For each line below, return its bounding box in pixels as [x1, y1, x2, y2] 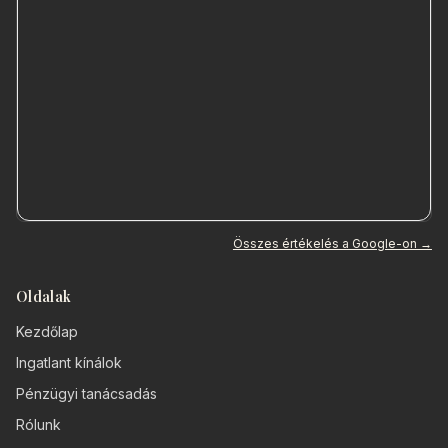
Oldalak [16, 286, 72, 306]
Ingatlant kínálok [16, 353, 122, 371]
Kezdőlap [16, 322, 78, 340]
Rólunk [16, 415, 61, 433]
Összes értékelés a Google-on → [232, 235, 432, 251]
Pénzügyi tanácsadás [16, 384, 157, 402]
